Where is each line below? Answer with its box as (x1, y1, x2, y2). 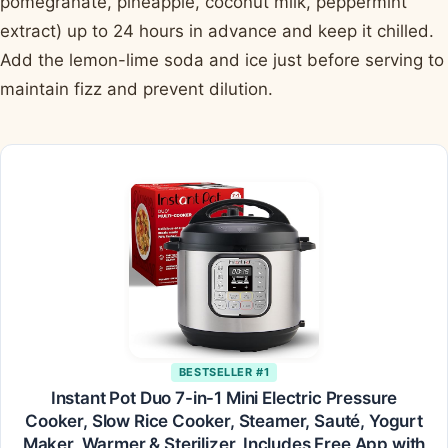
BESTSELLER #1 (178, 365, 270, 380)
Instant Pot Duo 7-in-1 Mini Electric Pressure (50, 388, 398, 409)
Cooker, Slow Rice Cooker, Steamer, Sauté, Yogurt (25, 411, 423, 432)
